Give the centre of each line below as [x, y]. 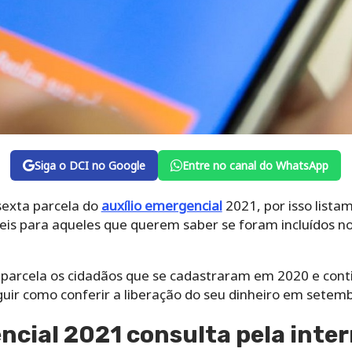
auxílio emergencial [161, 206]
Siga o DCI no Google [90, 166]
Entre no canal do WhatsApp [256, 166]
